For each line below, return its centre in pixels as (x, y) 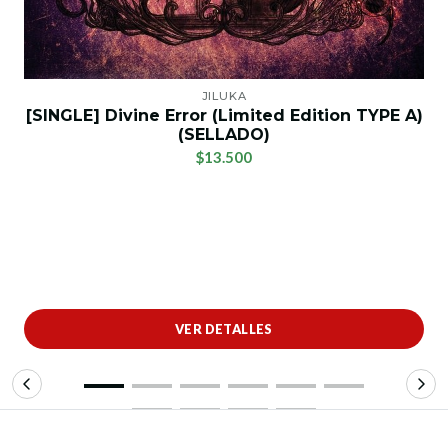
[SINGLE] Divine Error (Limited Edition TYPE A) (224, 116)
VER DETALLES (224, 328)
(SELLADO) (224, 135)
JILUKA (224, 96)
